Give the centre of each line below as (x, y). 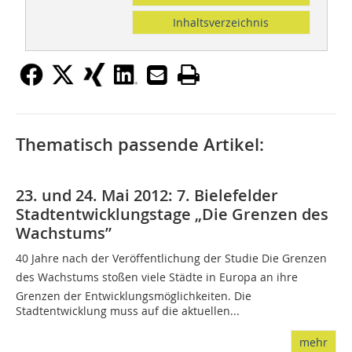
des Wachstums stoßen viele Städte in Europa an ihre (157, 277)
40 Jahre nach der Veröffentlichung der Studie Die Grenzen (171, 258)
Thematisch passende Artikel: (140, 145)
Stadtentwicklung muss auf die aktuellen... (128, 311)
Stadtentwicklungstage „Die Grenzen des (172, 214)
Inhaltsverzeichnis (221, 23)
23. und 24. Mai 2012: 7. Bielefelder (147, 196)
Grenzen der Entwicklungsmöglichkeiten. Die (134, 296)
